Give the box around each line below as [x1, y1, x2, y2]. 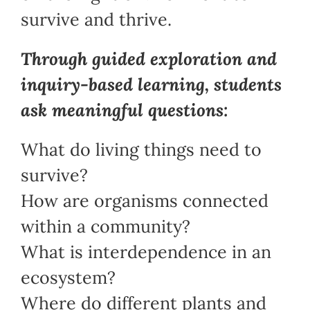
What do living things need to [20, 138, 262, 161]
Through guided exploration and [20, 47, 277, 70]
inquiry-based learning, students [20, 73, 282, 95]
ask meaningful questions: [20, 98, 228, 121]
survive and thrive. [20, 8, 172, 30]
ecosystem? [20, 266, 116, 289]
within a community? [20, 215, 190, 237]
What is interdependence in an [20, 240, 271, 263]
